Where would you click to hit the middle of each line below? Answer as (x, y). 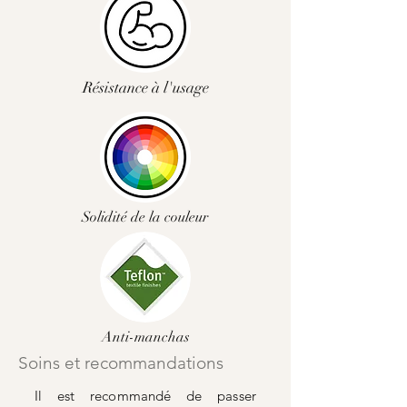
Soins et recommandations (121, 363)
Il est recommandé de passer (145, 396)
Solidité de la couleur (145, 217)
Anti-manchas (145, 337)
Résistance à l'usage (145, 88)
